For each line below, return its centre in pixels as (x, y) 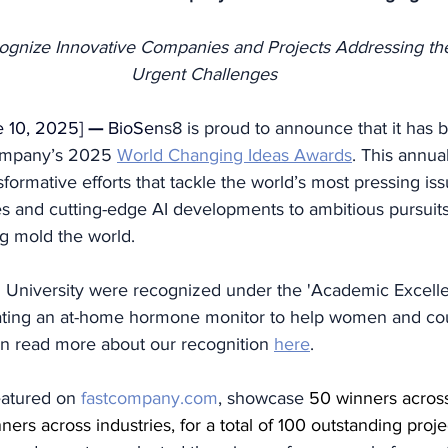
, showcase (263, 398)
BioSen (136, 128)
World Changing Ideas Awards (234, 155)
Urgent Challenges (204, 74)
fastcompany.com (149, 398)
